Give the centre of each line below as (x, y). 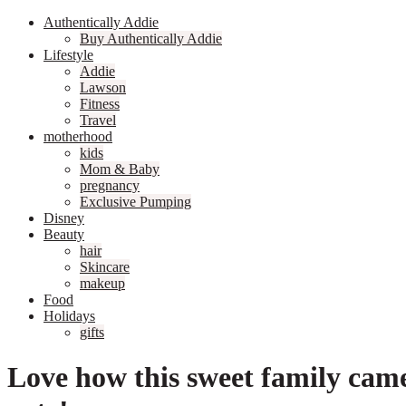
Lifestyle (68, 55)
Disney (64, 218)
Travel (98, 121)
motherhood (78, 137)
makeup (102, 284)
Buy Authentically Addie (151, 39)
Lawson (103, 88)
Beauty (64, 235)
